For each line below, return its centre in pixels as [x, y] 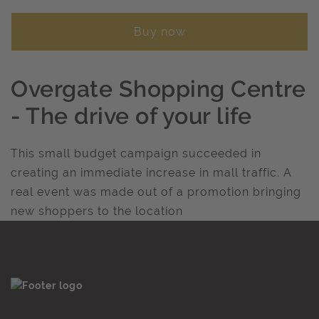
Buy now [159, 32]
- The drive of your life [131, 116]
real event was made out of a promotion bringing [156, 192]
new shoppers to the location [97, 211]
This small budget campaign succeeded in [136, 153]
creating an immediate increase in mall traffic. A [151, 173]
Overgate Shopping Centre [158, 89]
